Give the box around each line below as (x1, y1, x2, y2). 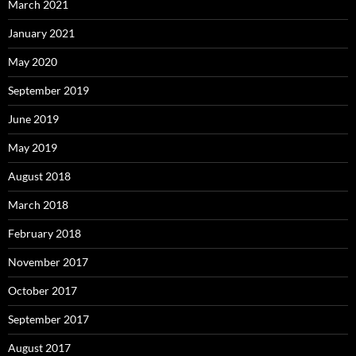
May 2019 (8, 141, 57, 155)
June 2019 (8, 112, 59, 126)
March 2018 (8, 198, 68, 212)
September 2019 (8, 83, 89, 98)
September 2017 (8, 312, 89, 327)
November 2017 (8, 255, 88, 269)
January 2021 (8, 26, 75, 41)
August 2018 (8, 169, 71, 184)
